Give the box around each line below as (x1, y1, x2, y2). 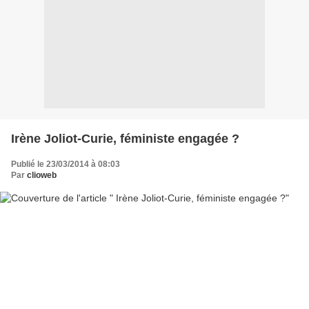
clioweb (27, 170, 57, 180)
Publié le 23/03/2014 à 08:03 (11, 159, 120, 169)
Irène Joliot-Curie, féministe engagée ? (11, 132, 239, 146)
